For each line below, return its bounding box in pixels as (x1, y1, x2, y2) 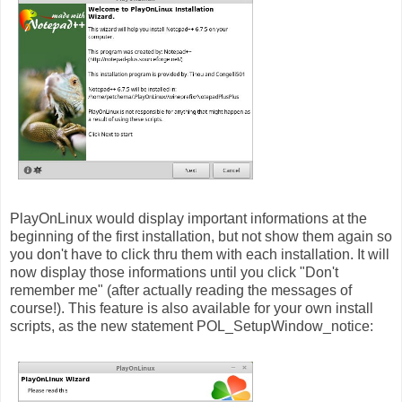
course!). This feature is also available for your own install (10, 300, 373, 316)
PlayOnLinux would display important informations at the (10, 210, 367, 226)
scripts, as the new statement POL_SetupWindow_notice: (10, 318, 373, 334)
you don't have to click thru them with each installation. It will (10, 246, 389, 262)
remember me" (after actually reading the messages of (10, 282, 352, 298)
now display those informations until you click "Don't (10, 264, 338, 280)
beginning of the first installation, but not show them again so (10, 228, 392, 244)
